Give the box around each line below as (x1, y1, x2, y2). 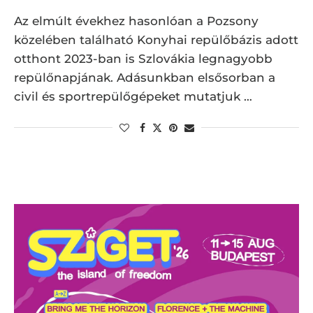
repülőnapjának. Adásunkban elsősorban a (14, 70, 275, 85)
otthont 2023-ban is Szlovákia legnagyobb (14, 51, 272, 66)
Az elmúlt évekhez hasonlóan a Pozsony (14, 13, 259, 28)
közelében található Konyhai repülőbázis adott (14, 32, 298, 47)
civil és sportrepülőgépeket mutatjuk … (14, 89, 252, 103)
